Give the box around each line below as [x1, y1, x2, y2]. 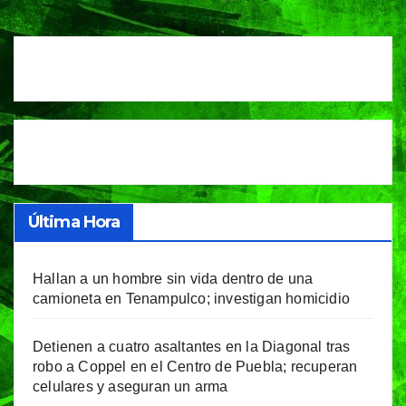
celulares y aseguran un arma [33, 379, 228, 395]
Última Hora [28, 212, 121, 233]
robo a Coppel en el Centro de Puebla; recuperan [33, 359, 358, 375]
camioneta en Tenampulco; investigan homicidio [33, 291, 351, 307]
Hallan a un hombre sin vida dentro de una [33, 271, 314, 287]
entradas [84, 20, 205, 56]
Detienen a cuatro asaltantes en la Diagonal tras [33, 339, 351, 355]
